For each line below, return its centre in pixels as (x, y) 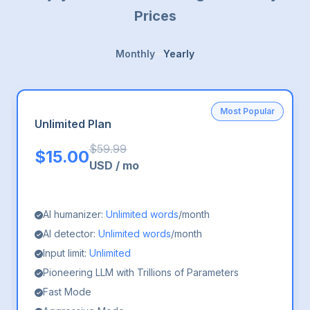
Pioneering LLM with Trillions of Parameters (141, 273)
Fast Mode (67, 292)
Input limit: (66, 253)
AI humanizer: (74, 215)
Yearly (179, 54)
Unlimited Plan (73, 124)
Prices (155, 16)
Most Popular (247, 111)
